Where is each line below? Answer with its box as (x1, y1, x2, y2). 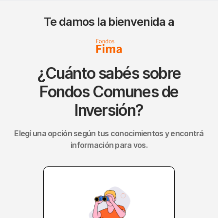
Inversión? (74, 101, 144, 120)
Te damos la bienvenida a (44, 15, 174, 29)
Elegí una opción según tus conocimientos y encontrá (14, 128, 204, 139)
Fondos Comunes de (39, 82, 179, 102)
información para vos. (71, 140, 147, 150)
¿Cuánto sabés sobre (37, 64, 181, 83)
